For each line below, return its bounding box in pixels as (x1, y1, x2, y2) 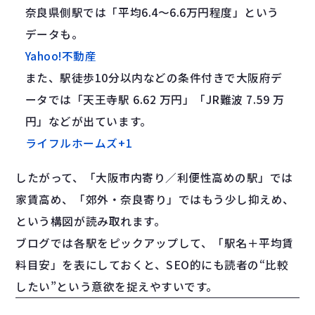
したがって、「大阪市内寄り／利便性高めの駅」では (15, 169, 293, 186)
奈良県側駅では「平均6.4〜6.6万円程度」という (25, 4, 279, 20)
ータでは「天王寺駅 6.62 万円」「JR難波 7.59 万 (25, 91, 285, 108)
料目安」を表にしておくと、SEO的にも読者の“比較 (15, 256, 289, 273)
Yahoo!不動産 (25, 47, 97, 64)
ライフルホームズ (25, 134, 119, 151)
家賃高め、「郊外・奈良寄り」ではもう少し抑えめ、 (15, 191, 295, 207)
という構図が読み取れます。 (15, 212, 166, 229)
